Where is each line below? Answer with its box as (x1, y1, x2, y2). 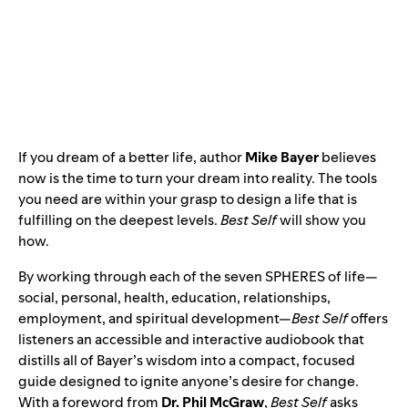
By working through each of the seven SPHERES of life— (18, 267, 378, 286)
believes (319, 148, 376, 167)
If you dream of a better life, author (18, 148, 245, 167)
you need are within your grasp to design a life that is (18, 189, 357, 209)
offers (348, 309, 388, 328)
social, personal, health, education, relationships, (18, 288, 331, 307)
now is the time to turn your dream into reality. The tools (18, 168, 377, 188)
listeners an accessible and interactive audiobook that (18, 330, 364, 349)
